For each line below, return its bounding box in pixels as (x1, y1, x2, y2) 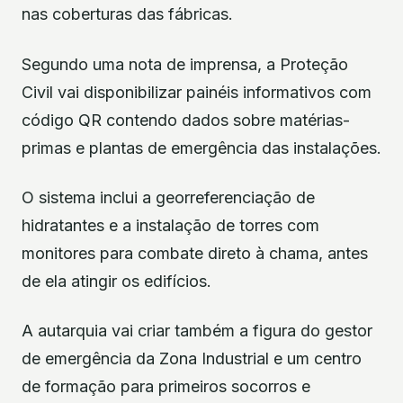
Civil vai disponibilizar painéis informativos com (22, 82, 372, 102)
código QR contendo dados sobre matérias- (22, 110, 350, 130)
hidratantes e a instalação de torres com (22, 216, 319, 236)
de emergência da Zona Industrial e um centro (22, 349, 362, 369)
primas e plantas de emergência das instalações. (22, 138, 381, 157)
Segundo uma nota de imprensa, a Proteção (22, 54, 348, 74)
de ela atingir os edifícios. (22, 272, 211, 291)
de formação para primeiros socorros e (22, 377, 310, 397)
